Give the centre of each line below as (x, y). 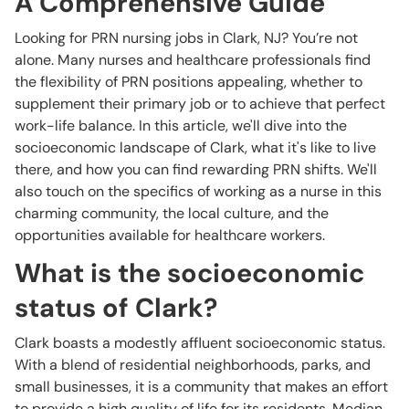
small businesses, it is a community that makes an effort (201, 387)
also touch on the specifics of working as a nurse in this (198, 191)
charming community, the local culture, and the (172, 213)
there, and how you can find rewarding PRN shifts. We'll (196, 169)
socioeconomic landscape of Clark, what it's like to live (195, 147)
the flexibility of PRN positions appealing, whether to (189, 82)
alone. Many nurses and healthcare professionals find (193, 60)
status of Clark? (116, 308)
